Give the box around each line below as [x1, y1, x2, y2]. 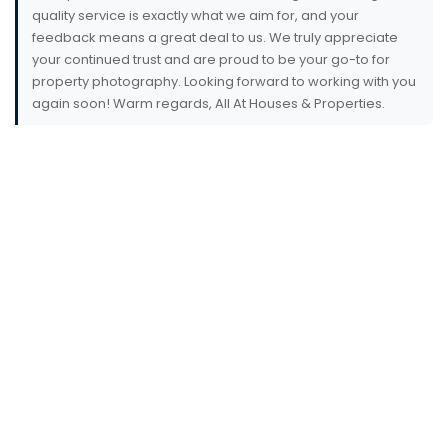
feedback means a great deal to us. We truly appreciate [32, 27, 398, 47]
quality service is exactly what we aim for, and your [32, 5, 359, 25]
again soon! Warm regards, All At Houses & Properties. [32, 93, 385, 113]
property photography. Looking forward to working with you [32, 71, 416, 91]
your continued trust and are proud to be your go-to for [32, 49, 390, 69]
